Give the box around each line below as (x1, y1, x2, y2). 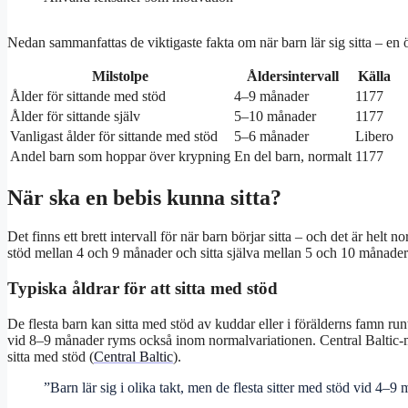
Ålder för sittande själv (10, 108, 140, 125)
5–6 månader (234, 128, 309, 145)
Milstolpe (92, 68, 148, 85)
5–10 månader (234, 108, 316, 125)
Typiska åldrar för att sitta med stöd (7, 278, 278, 298)
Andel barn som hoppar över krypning (10, 148, 230, 165)
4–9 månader (234, 88, 309, 105)
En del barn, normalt (234, 148, 352, 165)
